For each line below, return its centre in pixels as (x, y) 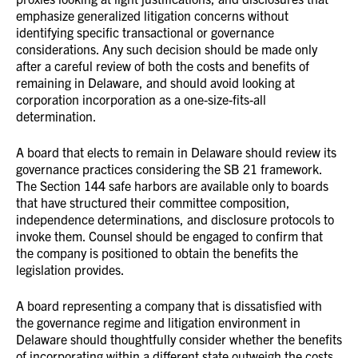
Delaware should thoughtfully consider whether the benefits (179, 339)
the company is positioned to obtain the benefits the (157, 253)
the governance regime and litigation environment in (158, 322)
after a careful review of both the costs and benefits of (163, 66)
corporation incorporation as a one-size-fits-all (141, 99)
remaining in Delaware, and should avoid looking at (155, 82)
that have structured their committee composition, (153, 202)
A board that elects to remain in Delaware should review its (176, 152)
